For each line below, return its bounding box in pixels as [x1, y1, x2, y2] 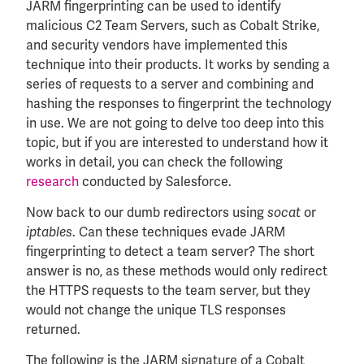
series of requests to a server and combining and [26, 75, 314, 93]
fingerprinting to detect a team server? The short [26, 243, 314, 260]
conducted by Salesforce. [79, 172, 232, 190]
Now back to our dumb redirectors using [26, 204, 267, 221]
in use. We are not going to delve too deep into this [26, 114, 324, 132]
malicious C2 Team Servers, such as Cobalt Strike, [26, 16, 319, 34]
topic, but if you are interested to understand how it [26, 133, 328, 151]
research [26, 172, 79, 190]
